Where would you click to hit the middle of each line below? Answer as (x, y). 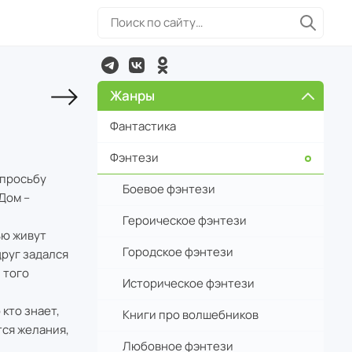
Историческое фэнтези (189, 283)
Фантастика (143, 126)
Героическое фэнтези (185, 220)
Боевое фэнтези (169, 189)
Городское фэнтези (178, 252)
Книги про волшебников (191, 315)
